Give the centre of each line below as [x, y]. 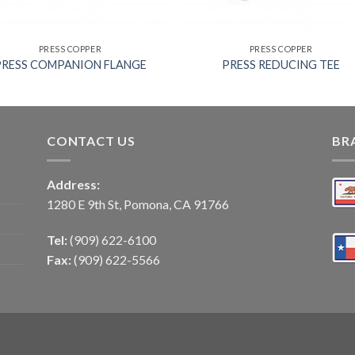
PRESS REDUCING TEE [281, 64]
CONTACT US [91, 140]
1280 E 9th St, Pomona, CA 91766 [138, 204]
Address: [73, 184]
